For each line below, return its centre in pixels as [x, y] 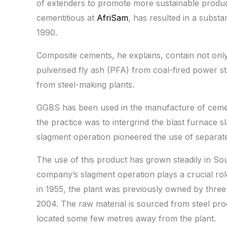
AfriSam [112, 18]
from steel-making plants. [85, 85]
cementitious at [67, 18]
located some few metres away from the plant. [126, 219]
